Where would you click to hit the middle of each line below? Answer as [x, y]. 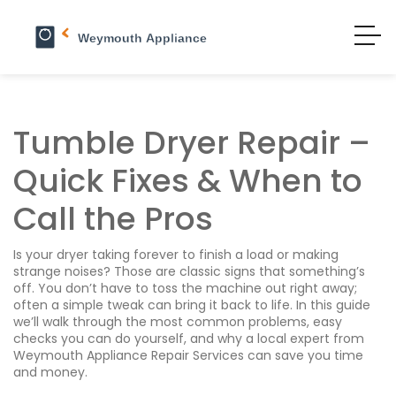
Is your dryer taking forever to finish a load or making [176, 255]
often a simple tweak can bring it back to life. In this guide [192, 305]
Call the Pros [113, 219]
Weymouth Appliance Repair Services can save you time [188, 355]
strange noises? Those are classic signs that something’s [189, 271]
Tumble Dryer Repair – [192, 143]
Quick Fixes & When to [188, 181]
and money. [50, 372]
